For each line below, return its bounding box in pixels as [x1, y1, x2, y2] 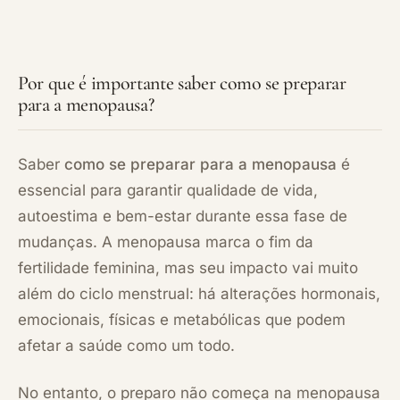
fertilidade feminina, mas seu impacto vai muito [18, 258, 358, 277]
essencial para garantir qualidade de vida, [18, 180, 318, 199]
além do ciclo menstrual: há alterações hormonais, [18, 284, 380, 303]
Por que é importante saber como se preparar [18, 71, 346, 95]
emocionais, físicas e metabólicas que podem [18, 310, 346, 329]
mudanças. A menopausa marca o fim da [18, 232, 313, 251]
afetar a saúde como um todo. [18, 336, 235, 354]
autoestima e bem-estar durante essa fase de [18, 206, 347, 225]
